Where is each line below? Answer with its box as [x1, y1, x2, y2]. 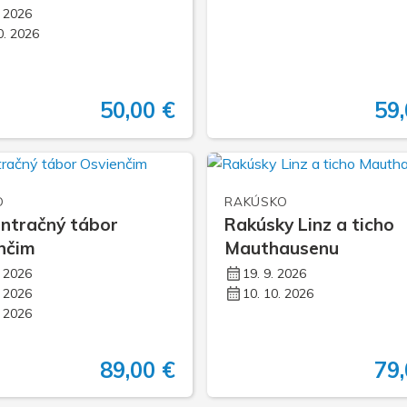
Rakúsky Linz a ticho [224, 213, 395, 235]
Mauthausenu [224, 236, 340, 259]
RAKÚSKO [224, 193, 288, 209]
